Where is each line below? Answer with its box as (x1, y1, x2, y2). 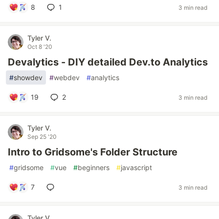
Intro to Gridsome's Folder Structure (8, 146, 177, 158)
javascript (121, 163, 152, 172)
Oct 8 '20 (27, 43, 52, 50)
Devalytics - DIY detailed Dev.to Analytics (8, 56, 208, 68)
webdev (54, 73, 80, 82)
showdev (14, 73, 43, 82)
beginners (78, 163, 109, 172)
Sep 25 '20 (27, 133, 57, 140)
